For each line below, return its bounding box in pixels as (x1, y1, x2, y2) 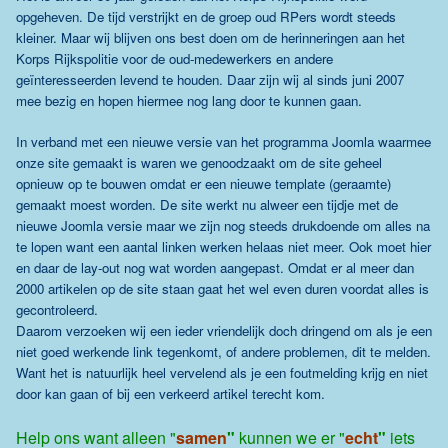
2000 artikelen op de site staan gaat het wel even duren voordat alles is (16, 279, 429, 298)
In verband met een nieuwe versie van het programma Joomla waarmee (16, 132, 431, 151)
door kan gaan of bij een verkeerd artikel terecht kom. (16, 384, 325, 403)
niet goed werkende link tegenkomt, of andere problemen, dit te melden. (16, 342, 431, 361)
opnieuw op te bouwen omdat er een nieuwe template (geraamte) (16, 174, 391, 193)
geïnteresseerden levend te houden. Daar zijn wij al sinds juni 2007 (16, 70, 404, 89)
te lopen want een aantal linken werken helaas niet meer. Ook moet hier (16, 237, 431, 256)
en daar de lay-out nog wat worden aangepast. (16, 258, 288, 277)
